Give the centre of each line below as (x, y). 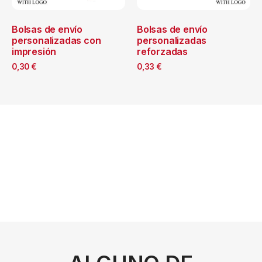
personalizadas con (56, 40)
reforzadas (163, 51)
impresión (34, 51)
